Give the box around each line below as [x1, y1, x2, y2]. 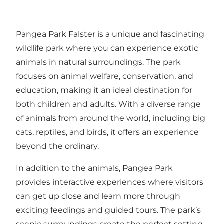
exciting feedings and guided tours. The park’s [16, 205, 201, 215]
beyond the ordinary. [16, 141, 99, 151]
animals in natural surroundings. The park [16, 57, 181, 67]
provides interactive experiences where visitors [16, 177, 203, 187]
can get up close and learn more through [16, 191, 180, 201]
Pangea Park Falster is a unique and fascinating [16, 29, 204, 39]
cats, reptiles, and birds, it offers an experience [16, 127, 199, 137]
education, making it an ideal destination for [16, 85, 192, 95]
